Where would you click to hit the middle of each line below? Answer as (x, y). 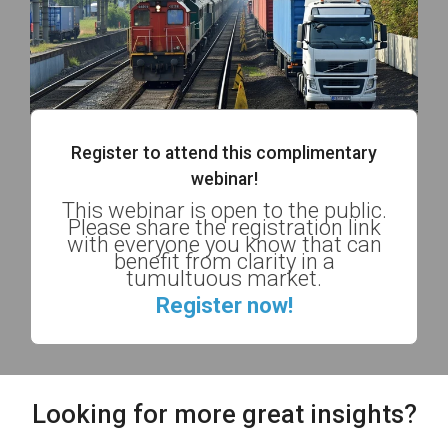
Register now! (224, 306)
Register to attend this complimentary (224, 153)
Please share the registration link (224, 228)
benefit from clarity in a (224, 262)
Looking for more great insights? (224, 414)
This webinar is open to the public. (224, 211)
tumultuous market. (224, 279)
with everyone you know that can (224, 245)
